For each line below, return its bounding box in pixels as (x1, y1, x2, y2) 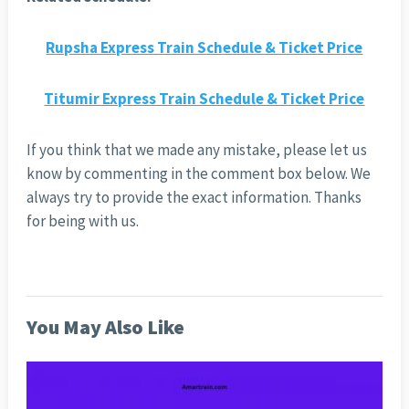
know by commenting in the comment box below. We (26, 163, 371, 184)
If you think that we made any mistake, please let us (26, 140, 367, 161)
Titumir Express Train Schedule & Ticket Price (44, 89, 365, 110)
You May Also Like (26, 314, 184, 341)
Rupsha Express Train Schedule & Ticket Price (46, 37, 363, 58)
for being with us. (26, 211, 139, 232)
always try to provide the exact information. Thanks (26, 187, 362, 208)
